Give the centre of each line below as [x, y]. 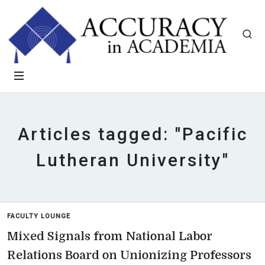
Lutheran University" [132, 160]
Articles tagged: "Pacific [132, 134]
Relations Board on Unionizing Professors [129, 255]
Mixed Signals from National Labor [110, 236]
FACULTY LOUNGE [39, 216]
